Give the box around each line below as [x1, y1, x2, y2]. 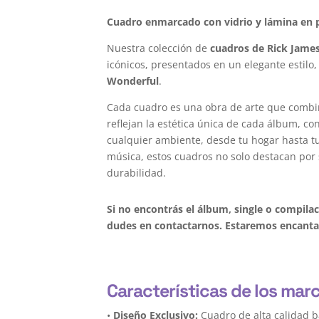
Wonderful [107, 74, 159, 88]
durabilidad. [107, 166, 167, 180]
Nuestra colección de [107, 41, 211, 56]
